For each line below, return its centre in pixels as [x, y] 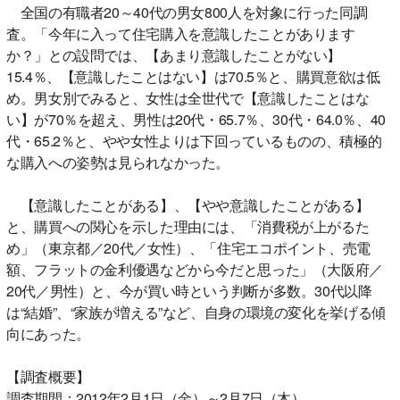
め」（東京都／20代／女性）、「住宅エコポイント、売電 [188, 247]
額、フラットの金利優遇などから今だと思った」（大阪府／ [195, 269]
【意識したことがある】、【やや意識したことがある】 [188, 204]
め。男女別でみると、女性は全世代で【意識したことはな [188, 97]
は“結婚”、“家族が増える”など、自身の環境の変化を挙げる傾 [196, 312]
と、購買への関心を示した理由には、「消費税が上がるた [188, 226]
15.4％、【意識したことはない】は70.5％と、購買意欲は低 [193, 76]
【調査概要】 [48, 376]
